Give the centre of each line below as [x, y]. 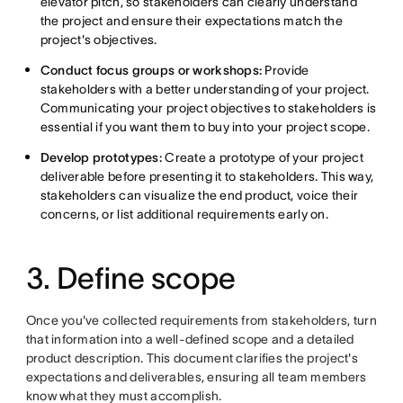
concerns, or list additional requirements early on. [184, 214]
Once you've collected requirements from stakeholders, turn [201, 320]
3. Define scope [130, 278]
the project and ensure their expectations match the [191, 21]
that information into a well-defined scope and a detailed [190, 339]
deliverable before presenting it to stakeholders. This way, [207, 176]
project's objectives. [99, 40]
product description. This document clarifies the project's [192, 358]
